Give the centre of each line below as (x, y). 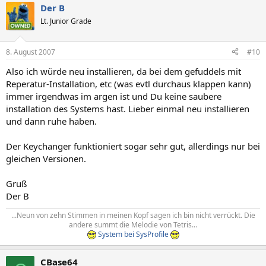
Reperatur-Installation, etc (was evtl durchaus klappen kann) (129, 83)
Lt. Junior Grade (66, 21)
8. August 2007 (31, 52)
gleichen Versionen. (46, 158)
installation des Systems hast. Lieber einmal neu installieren (128, 108)
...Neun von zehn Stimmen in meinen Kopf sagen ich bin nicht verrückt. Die (133, 215)
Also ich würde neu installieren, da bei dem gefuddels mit (123, 71)
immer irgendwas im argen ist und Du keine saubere (114, 96)
